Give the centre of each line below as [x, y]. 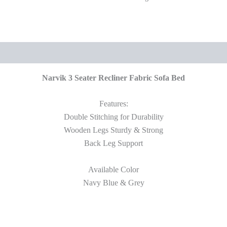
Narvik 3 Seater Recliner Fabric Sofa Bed [113, 78]
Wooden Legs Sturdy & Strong [113, 130]
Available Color [113, 169]
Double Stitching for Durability [113, 117]
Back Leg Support [113, 143]
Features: [113, 104]
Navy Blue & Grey [113, 182]
